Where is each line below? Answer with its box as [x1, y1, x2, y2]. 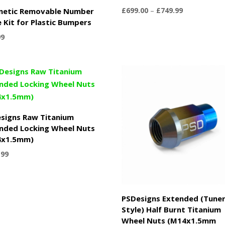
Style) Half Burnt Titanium [122, 204, 221, 214]
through [182, 39, 208, 49]
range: [182, 16, 203, 26]
